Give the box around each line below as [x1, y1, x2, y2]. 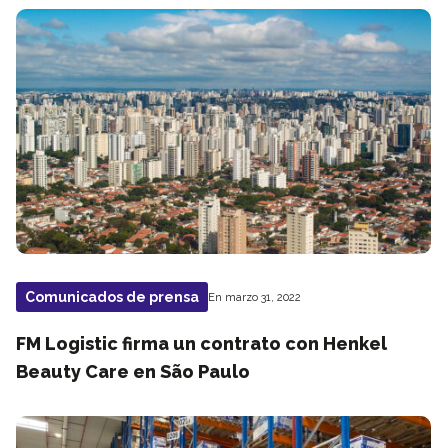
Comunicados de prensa [25, 289, 199, 305]
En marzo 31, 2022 [208, 290, 301, 304]
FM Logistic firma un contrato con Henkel [16, 333, 387, 354]
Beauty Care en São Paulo [16, 361, 250, 382]
